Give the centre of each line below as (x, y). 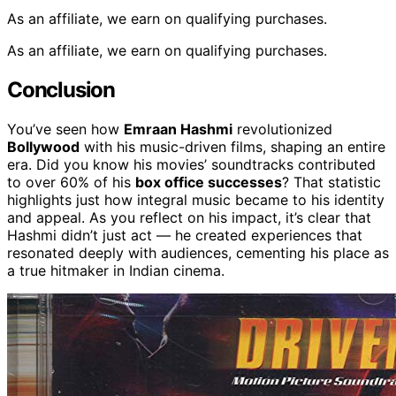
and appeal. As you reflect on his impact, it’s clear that (189, 217)
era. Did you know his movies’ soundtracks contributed (191, 164)
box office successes (209, 182)
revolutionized (282, 129)
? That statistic (331, 182)
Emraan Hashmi (178, 129)
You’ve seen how (65, 129)
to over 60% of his (71, 182)
